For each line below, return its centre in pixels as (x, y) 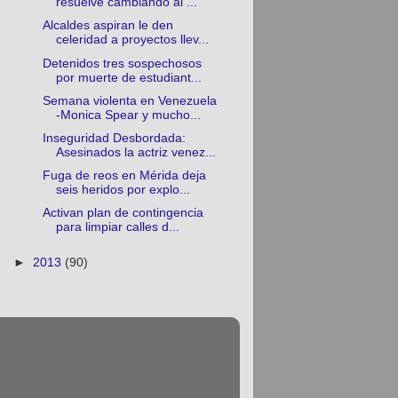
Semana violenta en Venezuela (130, 100)
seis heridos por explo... (123, 189)
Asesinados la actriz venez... (136, 152)
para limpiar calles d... (118, 227)
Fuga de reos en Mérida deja (125, 175)
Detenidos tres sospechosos (123, 63)
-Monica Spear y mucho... (129, 115)
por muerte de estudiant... (129, 77)
